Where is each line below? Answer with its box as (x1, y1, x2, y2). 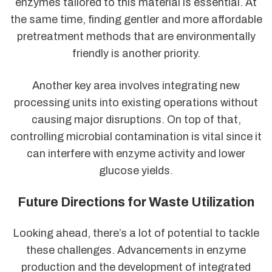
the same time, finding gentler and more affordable (10, 13, 262, 26)
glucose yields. (99, 165, 173, 177)
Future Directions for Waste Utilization (18, 194, 254, 209)
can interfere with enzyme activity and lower (27, 148, 245, 160)
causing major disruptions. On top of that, (31, 114, 241, 126)
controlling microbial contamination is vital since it (10, 131, 262, 143)
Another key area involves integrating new (32, 80, 240, 92)
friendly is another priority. (72, 47, 200, 60)
